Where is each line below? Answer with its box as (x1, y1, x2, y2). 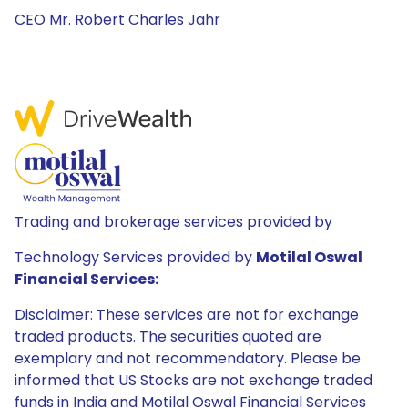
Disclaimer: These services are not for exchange (15, 304, 359, 325)
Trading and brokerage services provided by (15, 211, 332, 232)
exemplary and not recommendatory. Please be (15, 348, 361, 369)
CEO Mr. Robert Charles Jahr (15, 9, 220, 30)
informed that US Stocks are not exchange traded (15, 370, 372, 391)
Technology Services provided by (15, 247, 256, 268)
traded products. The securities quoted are (15, 326, 321, 347)
